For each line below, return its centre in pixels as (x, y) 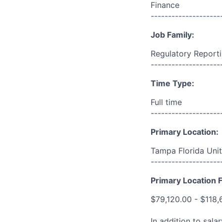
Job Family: (172, 35)
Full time (166, 102)
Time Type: (172, 83)
